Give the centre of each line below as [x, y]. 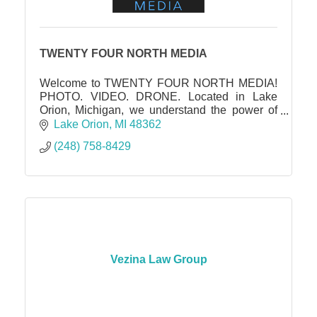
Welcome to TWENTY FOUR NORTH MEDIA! [158, 83]
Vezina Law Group [158, 260]
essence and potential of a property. [128, 137]
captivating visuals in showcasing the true [158, 124]
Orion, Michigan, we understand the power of [158, 110]
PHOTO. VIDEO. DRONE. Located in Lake [158, 97]
